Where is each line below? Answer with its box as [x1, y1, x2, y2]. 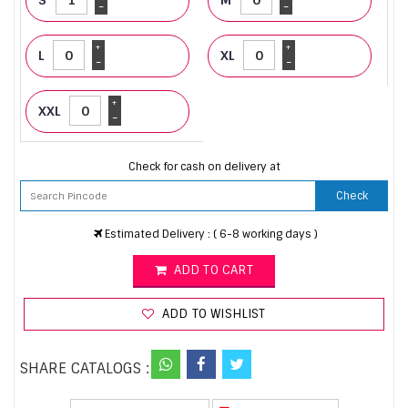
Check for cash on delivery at [127, 158, 280, 174]
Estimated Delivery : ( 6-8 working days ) [101, 226, 318, 241]
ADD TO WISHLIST [158, 305, 266, 321]
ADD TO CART [169, 261, 253, 278]
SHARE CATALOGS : [20, 358, 149, 378]
